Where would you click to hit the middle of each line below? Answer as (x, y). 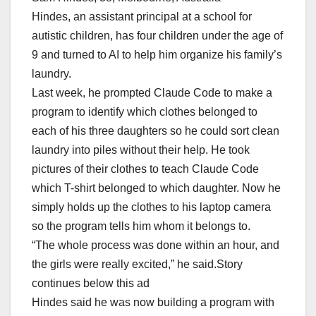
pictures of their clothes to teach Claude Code (145, 169)
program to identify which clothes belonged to (145, 112)
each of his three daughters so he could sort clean (156, 131)
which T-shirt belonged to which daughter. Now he (156, 188)
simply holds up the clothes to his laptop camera (151, 207)
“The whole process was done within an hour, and (156, 245)
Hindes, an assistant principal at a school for (142, 17)
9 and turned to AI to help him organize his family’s (157, 55)
